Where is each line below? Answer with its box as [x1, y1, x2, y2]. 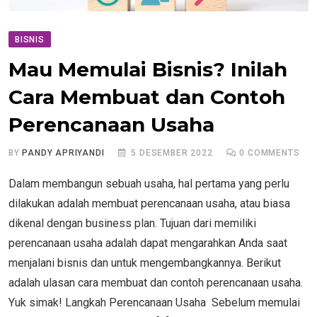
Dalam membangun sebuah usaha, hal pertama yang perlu [8, 176, 289, 190]
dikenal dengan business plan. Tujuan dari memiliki [8, 216, 256, 230]
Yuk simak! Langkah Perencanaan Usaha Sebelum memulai [8, 295, 300, 309]
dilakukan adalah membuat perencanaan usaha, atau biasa [8, 196, 290, 210]
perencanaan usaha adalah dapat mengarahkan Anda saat [8, 236, 287, 250]
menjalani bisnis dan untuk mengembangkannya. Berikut [8, 255, 281, 270]
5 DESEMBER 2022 [131, 147, 213, 158]
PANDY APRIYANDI [22, 147, 105, 158]
